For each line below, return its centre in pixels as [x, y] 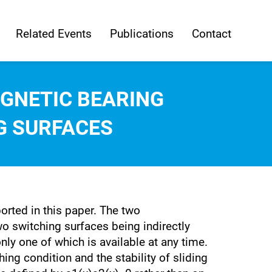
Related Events [53, 33]
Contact [211, 33]
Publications [141, 33]
